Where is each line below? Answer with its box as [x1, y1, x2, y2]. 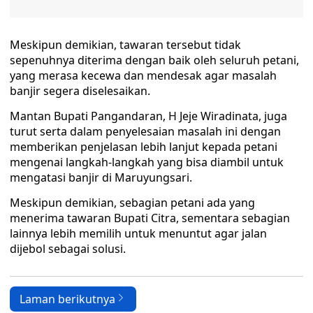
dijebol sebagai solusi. [10, 241, 126, 257]
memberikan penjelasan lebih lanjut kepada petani [10, 139, 277, 155]
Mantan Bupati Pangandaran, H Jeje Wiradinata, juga [10, 108, 287, 124]
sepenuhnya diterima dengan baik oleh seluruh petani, [10, 52, 299, 68]
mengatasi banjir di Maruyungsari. [10, 170, 192, 186]
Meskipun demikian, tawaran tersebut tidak [10, 37, 241, 53]
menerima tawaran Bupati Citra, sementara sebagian [10, 210, 290, 226]
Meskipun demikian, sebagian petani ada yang [10, 195, 255, 211]
